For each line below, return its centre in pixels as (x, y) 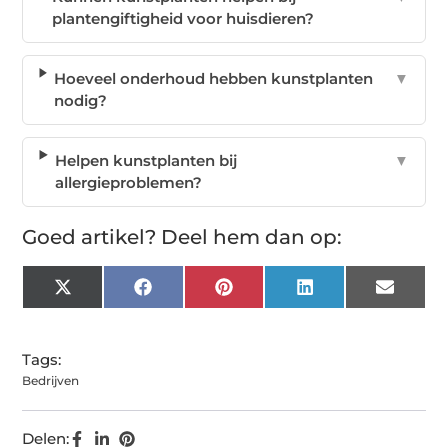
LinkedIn (345, 294)
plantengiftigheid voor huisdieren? (182, 18)
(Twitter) (101, 309)
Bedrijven (51, 380)
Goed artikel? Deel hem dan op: (182, 236)
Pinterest (265, 294)
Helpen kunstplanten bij (146, 160)
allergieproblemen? (129, 182)
